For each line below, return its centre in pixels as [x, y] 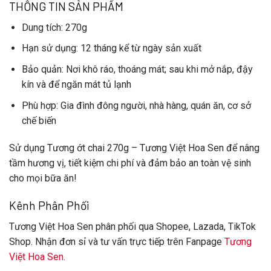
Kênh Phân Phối [49, 206]
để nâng [242, 148]
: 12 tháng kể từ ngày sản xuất [139, 48]
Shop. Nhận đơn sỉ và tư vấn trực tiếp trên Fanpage [117, 241]
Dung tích [41, 27]
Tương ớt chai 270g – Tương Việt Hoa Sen [135, 148]
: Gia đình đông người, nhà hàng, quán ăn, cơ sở [153, 105]
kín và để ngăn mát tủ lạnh [76, 84]
